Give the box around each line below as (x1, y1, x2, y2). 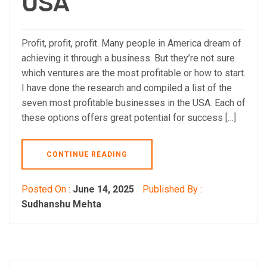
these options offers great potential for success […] (21, 111, 236, 123)
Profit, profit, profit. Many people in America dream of (21, 37, 241, 49)
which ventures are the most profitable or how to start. (21, 67, 246, 79)
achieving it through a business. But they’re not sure (21, 52, 235, 64)
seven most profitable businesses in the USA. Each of (21, 97, 246, 108)
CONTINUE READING (46, 150, 128, 159)
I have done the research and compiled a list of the (21, 82, 232, 94)
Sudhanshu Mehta (21, 198, 101, 210)
